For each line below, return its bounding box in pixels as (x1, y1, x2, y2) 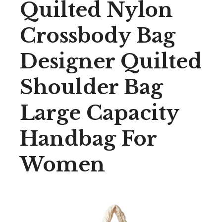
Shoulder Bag (20, 75, 163, 100)
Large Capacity (20, 101, 179, 125)
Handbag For (20, 126, 157, 151)
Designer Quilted (20, 49, 202, 74)
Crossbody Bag (20, 23, 175, 48)
